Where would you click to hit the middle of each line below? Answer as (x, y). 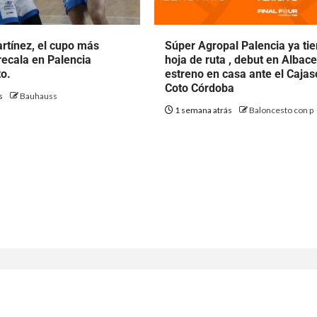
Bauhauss (39, 96)
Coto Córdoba (200, 88)
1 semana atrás (204, 110)
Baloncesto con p (282, 110)
